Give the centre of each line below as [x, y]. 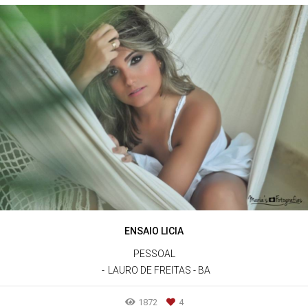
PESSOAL [154, 253]
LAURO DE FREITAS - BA [159, 270]
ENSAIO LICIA [154, 231]
